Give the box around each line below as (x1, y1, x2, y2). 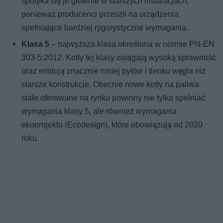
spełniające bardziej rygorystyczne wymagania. (21, 23, 189, 33)
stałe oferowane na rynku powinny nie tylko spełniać (21, 93, 206, 103)
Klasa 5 (21, 39, 50, 49)
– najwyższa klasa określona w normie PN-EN (49, 39, 215, 49)
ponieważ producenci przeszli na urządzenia (21, 9, 179, 19)
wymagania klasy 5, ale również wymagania (21, 107, 177, 116)
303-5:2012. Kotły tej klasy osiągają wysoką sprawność (21, 53, 217, 63)
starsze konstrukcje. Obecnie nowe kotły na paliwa (21, 80, 200, 90)
